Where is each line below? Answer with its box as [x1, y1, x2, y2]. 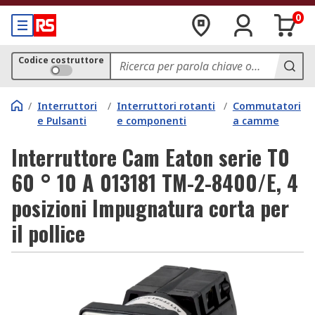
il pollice [11, 217, 85, 249]
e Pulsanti [37, 114, 86, 127]
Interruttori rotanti [117, 99, 216, 112]
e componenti [117, 114, 187, 127]
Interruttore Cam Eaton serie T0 [11, 141, 290, 173]
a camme [232, 114, 279, 127]
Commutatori [232, 99, 301, 112]
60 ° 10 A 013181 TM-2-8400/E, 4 [11, 167, 298, 198]
